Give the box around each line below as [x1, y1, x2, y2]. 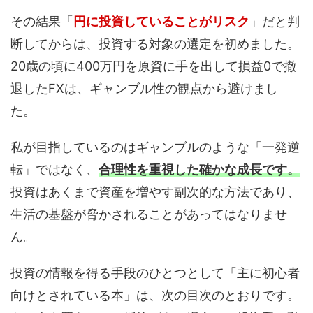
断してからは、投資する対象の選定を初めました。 [10, 36, 300, 52]
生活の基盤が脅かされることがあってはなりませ [10, 207, 287, 222]
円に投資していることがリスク [73, 14, 249, 29]
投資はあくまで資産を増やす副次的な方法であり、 [10, 184, 300, 200]
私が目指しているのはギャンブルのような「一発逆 [10, 140, 300, 155]
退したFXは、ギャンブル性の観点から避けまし [10, 81, 278, 96]
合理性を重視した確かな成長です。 [99, 162, 300, 177]
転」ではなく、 [10, 162, 99, 177]
